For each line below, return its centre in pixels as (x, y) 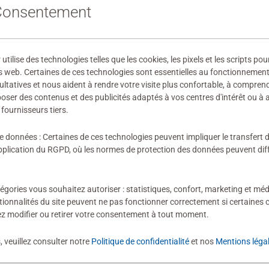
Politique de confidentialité (140, 241)
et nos (202, 241)
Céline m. (219, 112)
